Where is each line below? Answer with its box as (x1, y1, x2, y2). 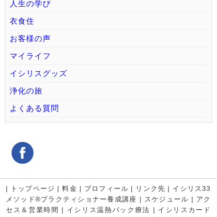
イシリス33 (172, 185, 211, 193)
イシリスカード (158, 206, 211, 214)
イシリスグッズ (10, 69, 67, 78)
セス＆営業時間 (6, 206, 59, 214)
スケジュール (144, 195, 189, 203)
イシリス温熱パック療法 (66, 206, 150, 214)
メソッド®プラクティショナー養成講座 (6, 195, 137, 203)
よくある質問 (10, 104, 59, 113)
